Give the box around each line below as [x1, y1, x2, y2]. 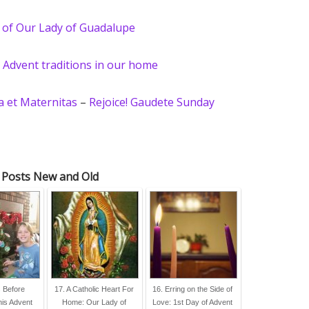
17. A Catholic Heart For [54, 285, 134, 293]
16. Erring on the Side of [152, 285, 232, 293]
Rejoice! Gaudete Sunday [89, 94, 215, 110]
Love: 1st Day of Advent [152, 298, 232, 306]
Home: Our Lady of [61, 298, 126, 306]
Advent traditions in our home [3, 57, 158, 72]
